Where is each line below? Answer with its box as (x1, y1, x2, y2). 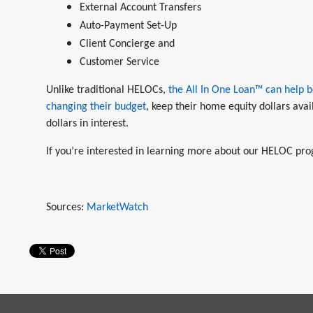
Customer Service (80, 57, 159, 68)
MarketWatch (87, 202, 148, 213)
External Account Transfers (80, 2, 201, 13)
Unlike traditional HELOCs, (46, 85, 168, 96)
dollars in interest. (46, 118, 129, 129)
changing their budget (46, 101, 146, 112)
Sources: (46, 202, 87, 213)
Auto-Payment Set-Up (80, 20, 177, 31)
